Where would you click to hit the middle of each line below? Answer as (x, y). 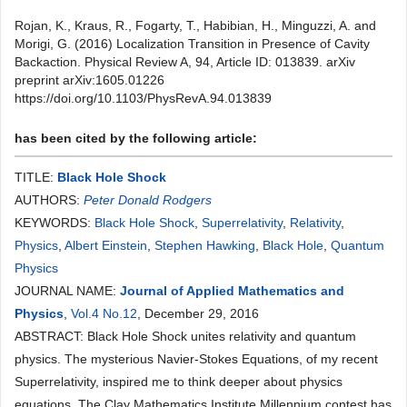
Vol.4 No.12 (104, 313)
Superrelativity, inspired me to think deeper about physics (179, 382)
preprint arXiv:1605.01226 (89, 80)
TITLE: (36, 177)
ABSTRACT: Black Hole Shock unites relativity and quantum (185, 336)
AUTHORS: (49, 200)
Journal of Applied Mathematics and (232, 291)
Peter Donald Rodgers (148, 200)
